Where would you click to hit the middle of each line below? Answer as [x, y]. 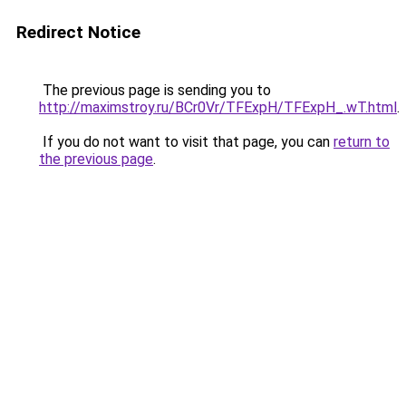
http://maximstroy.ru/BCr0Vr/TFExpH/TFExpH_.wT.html [218, 107]
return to [362, 142]
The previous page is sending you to [155, 90]
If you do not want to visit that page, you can [186, 142]
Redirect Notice [78, 32]
